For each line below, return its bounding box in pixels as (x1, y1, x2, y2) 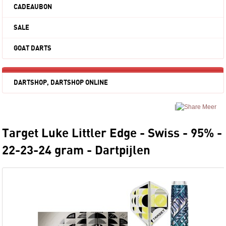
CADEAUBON (14, 4, 52, 11)
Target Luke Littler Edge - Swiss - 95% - (2, 127, 222, 140)
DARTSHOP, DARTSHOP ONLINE (14, 79, 108, 87)
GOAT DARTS (14, 45, 52, 52)
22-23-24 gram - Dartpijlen (2, 144, 151, 157)
